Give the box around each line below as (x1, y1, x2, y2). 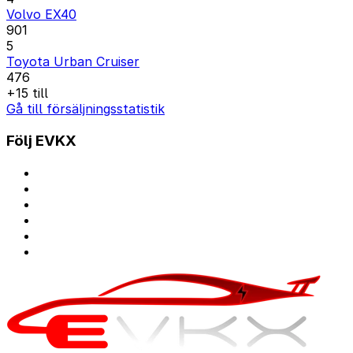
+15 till (6, 85, 48, 102)
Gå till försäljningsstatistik (6, 101, 165, 117)
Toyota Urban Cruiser (6, 54, 139, 70)
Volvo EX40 (6, 6, 76, 23)
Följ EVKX (6, 132, 76, 150)
